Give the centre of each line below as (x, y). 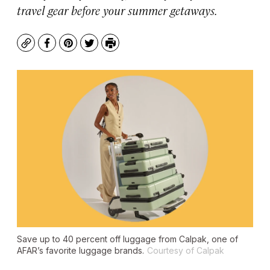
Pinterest (89, 49)
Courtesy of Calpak (186, 251)
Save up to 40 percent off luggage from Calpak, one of (127, 239)
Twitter (106, 49)
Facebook (69, 49)
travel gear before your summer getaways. (117, 10)
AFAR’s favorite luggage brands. (80, 251)
